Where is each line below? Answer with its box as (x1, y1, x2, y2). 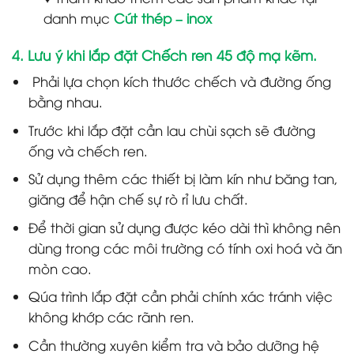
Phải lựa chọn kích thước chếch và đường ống (28, 72, 331, 90)
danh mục (43, 8, 114, 27)
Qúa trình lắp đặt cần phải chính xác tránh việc (28, 287, 333, 306)
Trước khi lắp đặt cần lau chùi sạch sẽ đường (28, 120, 315, 139)
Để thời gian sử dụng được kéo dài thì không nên (28, 217, 341, 236)
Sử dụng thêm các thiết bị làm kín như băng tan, (28, 169, 338, 188)
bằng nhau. (28, 92, 103, 111)
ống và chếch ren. (28, 141, 148, 160)
